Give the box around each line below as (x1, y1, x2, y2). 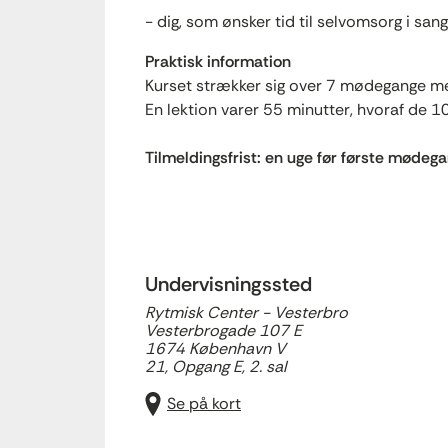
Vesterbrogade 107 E (145, 320, 302, 341)
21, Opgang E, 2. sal (145, 356, 287, 377)
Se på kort (167, 393, 241, 414)
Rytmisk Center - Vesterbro (145, 302, 348, 323)
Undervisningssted (145, 271, 312, 297)
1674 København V (145, 338, 286, 359)
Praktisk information (145, 51, 291, 72)
